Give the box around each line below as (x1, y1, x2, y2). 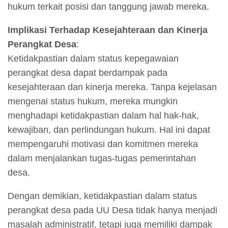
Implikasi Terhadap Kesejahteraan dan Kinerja (8, 25, 208, 36)
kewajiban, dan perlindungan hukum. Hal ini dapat (8, 125, 210, 135)
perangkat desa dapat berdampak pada (8, 68, 167, 78)
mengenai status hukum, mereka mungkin (8, 96, 178, 107)
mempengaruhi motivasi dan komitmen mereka (8, 139, 198, 150)
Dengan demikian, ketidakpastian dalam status (8, 191, 197, 202)
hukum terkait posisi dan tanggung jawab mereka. (8, 2, 209, 12)
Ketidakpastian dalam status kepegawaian (8, 53, 179, 64)
